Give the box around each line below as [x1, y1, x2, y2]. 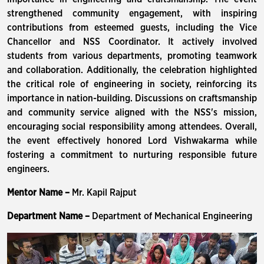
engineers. [7, 164, 49, 174]
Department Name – [7, 212, 92, 221]
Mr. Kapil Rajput [72, 188, 137, 197]
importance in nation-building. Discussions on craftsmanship [7, 94, 257, 103]
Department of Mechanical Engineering [92, 212, 252, 221]
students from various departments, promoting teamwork [7, 51, 257, 61]
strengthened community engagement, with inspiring [7, 9, 257, 18]
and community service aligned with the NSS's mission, [7, 108, 257, 117]
